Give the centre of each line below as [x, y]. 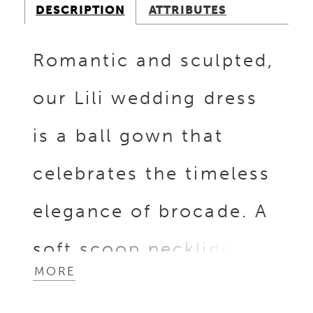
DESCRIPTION [80, 10]
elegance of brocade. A [150, 211]
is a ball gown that [128, 135]
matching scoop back [142, 286]
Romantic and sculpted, [153, 60]
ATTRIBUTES [188, 10]
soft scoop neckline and [155, 248]
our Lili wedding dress [145, 97]
